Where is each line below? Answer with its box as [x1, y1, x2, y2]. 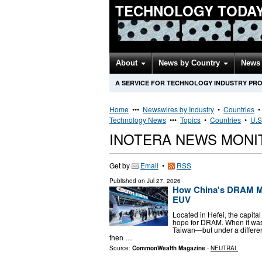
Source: [109, 243, 132, 252]
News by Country [158, 58, 222, 67]
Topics [180, 115, 201, 125]
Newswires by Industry [143, 104, 214, 114]
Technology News [109, 115, 166, 125]
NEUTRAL [211, 243, 238, 252]
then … [109, 232, 132, 242]
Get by [109, 160, 132, 170]
